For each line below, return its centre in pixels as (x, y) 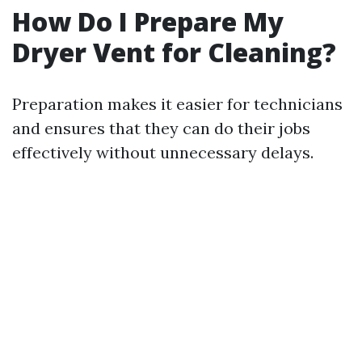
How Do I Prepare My (148, 22)
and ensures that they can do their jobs (161, 128)
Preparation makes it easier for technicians (177, 104)
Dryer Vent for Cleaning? (174, 53)
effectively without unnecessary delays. (163, 153)
